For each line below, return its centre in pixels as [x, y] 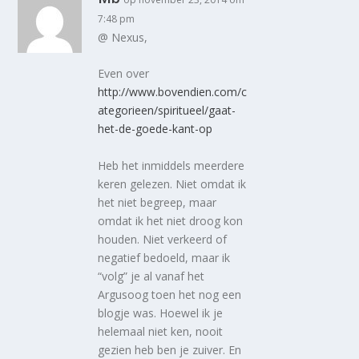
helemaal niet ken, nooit [161, 331]
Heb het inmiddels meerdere [171, 165]
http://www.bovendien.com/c [173, 92]
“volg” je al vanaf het [151, 276]
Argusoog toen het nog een [170, 294]
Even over [124, 74]
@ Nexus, [123, 38]
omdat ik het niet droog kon [171, 220]
